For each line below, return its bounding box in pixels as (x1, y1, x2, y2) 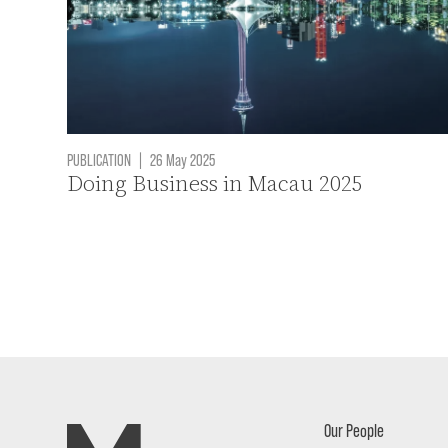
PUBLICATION (67, 149, 132, 170)
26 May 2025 (147, 149, 216, 170)
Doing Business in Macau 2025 (67, 168, 364, 200)
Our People (324, 419, 385, 442)
